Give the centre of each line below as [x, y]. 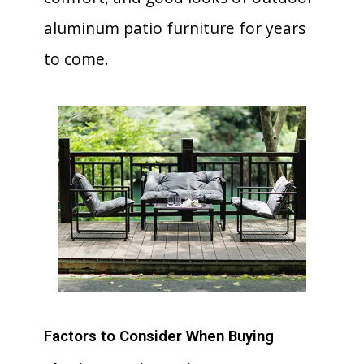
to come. [76, 58]
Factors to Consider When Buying [159, 336]
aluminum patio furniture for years [175, 28]
